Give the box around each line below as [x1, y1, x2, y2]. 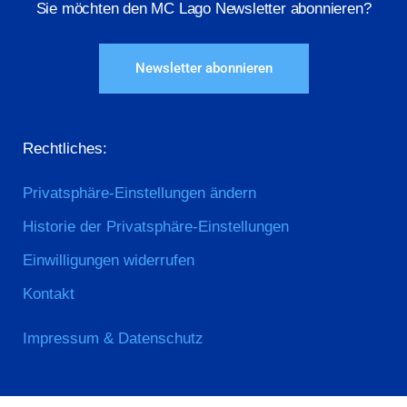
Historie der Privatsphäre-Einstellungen [23, 217, 289, 235]
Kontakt [23, 284, 74, 303]
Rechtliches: [23, 139, 107, 157]
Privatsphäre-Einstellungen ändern [23, 184, 256, 202]
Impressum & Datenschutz [23, 329, 203, 347]
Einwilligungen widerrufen [23, 251, 194, 269]
